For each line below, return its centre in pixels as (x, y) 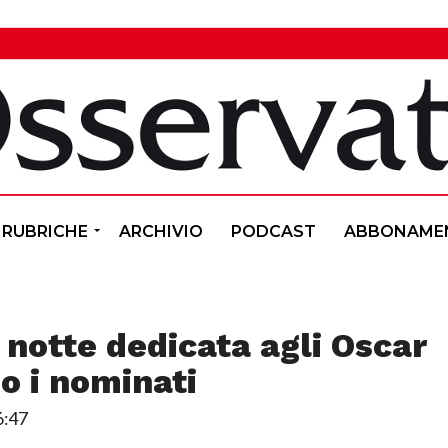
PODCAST (273, 231)
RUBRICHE (45, 231)
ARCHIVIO (161, 231)
